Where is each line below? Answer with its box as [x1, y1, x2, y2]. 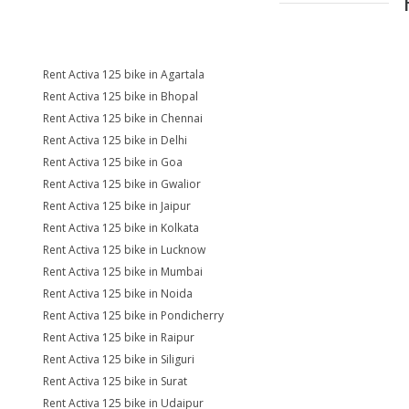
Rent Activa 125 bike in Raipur [43, 330, 194, 345]
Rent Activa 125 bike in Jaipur [43, 198, 191, 214]
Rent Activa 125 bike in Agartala [43, 67, 204, 82]
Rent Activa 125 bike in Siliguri [43, 351, 194, 367]
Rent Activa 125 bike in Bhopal [43, 89, 198, 104]
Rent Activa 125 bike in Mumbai [43, 264, 203, 279]
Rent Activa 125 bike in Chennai [43, 110, 203, 126]
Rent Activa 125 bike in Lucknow [43, 242, 205, 257]
